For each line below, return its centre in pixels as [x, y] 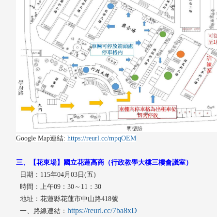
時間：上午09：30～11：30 [59, 186]
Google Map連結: [42, 138]
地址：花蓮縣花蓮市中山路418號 [67, 199]
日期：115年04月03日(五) [56, 174]
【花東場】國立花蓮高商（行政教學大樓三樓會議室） [111, 162]
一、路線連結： [42, 211]
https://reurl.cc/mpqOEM [102, 138]
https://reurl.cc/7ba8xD [102, 210]
